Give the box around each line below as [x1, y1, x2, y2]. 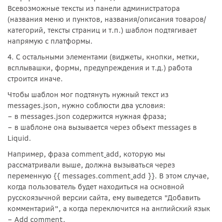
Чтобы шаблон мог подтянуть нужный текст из [7, 90, 168, 99]
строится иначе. [7, 74, 63, 83]
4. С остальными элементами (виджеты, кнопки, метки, [7, 52, 199, 61]
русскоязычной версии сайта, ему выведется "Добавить [7, 193, 201, 202]
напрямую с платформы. [7, 36, 93, 46]
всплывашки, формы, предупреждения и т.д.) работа [7, 63, 192, 72]
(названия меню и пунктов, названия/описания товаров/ [7, 14, 206, 24]
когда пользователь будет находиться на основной [7, 182, 184, 191]
